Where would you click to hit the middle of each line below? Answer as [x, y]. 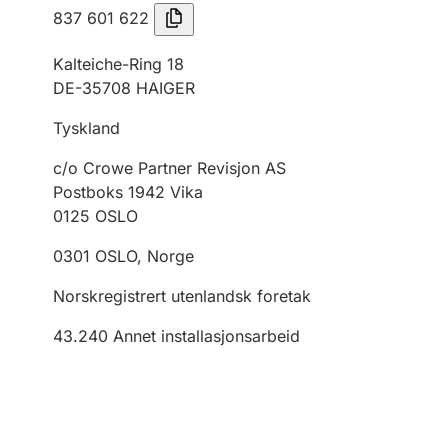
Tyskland [86, 128]
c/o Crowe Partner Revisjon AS [169, 168]
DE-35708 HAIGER [124, 88]
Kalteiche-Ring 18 [118, 64]
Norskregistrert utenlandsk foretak [182, 296]
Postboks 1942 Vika [128, 192]
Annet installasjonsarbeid [206, 336]
